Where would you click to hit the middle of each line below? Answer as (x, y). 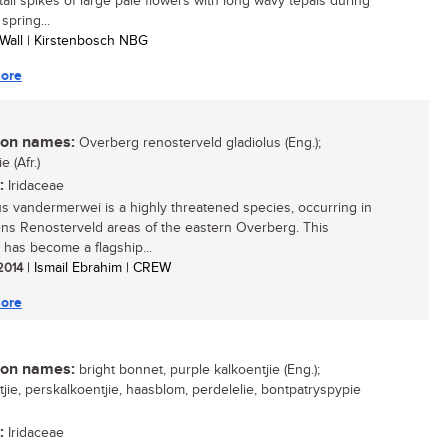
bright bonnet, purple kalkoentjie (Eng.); (197, 370)
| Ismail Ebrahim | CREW (97, 268)
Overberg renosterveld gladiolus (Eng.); (198, 143)
